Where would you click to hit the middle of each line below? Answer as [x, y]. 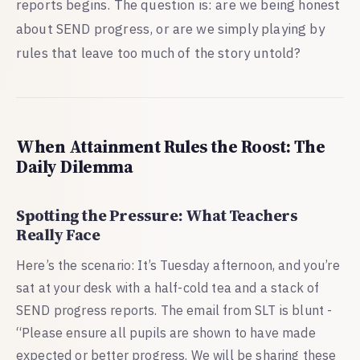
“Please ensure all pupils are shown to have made [166, 332]
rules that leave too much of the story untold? [159, 53]
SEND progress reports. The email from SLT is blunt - [174, 310]
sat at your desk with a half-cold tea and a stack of [168, 287]
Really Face [58, 234]
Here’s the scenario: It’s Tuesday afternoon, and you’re [178, 265]
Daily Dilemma [75, 166]
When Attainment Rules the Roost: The [171, 146]
